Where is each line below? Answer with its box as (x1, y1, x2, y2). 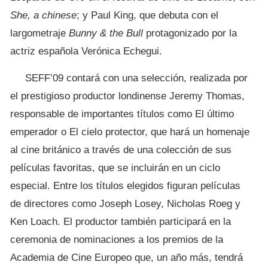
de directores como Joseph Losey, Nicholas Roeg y (10, 198, 240, 209)
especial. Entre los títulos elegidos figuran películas (10, 180, 240, 191)
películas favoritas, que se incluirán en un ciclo (10, 162, 220, 173)
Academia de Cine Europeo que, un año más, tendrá (10, 252, 243, 263)
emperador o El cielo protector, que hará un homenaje (10, 126, 249, 138)
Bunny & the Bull (69, 28, 143, 39)
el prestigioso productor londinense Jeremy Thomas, (10, 90, 245, 102)
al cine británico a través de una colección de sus (10, 144, 232, 156)
